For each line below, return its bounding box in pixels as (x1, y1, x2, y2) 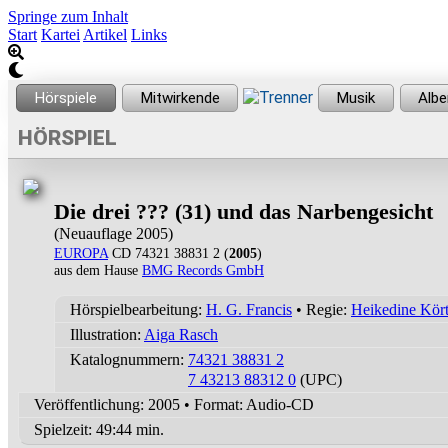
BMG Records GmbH (142, 261, 264, 278)
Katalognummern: (70, 350, 188, 368)
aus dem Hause (54, 261, 142, 278)
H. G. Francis (206, 300, 292, 318)
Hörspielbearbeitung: (70, 300, 206, 318)
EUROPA (54, 244, 108, 261)
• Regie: (292, 300, 351, 318)
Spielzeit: (34, 420, 96, 438)
